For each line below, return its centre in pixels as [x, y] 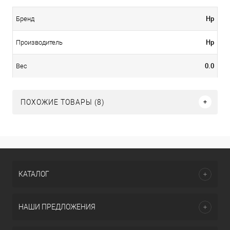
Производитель [39, 42]
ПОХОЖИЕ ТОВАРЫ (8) [63, 102]
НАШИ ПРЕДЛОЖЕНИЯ [57, 207]
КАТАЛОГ [34, 174]
